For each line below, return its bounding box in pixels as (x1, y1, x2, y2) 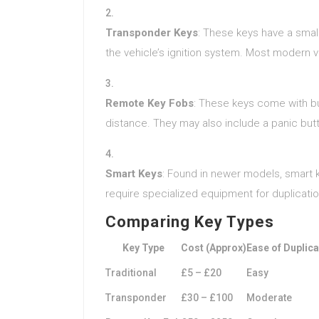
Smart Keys (105, 167, 162, 180)
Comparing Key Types (105, 213, 274, 231)
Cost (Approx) (181, 242, 246, 253)
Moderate (246, 292, 292, 303)
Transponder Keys (105, 26, 198, 39)
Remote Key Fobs (105, 97, 194, 110)
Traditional (105, 267, 157, 278)
